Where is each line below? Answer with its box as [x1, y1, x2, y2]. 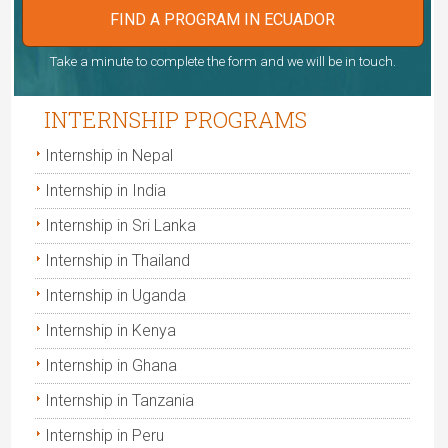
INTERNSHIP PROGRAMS [44, 105, 308, 135]
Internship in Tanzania [45, 391, 195, 411]
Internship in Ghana [45, 356, 178, 376]
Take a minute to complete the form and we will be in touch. [49, 54, 396, 70]
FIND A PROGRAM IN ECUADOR [110, 10, 336, 30]
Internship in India [45, 181, 167, 201]
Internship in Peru [45, 426, 165, 446]
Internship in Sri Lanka [45, 216, 197, 236]
